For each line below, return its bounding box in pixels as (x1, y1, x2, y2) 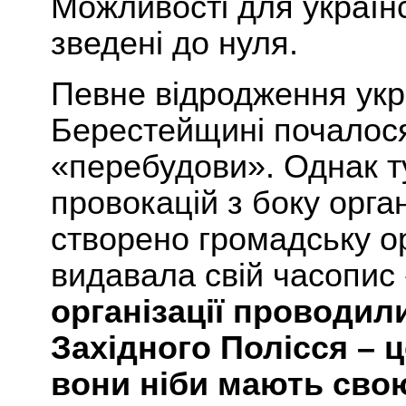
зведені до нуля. (51, 25, 298, 63)
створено (51, 221, 198, 258)
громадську (198, 221, 380, 258)
